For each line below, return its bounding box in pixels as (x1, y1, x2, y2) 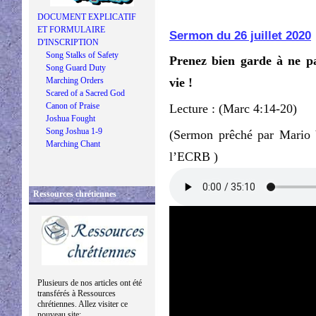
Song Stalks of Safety (46, 50, 119, 60)
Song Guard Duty (46, 63, 106, 73)
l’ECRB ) (169, 150, 218, 164)
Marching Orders (46, 75, 104, 85)
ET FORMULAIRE (37, 25, 105, 35)
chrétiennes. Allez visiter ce (37, 299, 128, 309)
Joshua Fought (46, 114, 95, 123)
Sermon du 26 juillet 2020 (169, 29, 311, 42)
